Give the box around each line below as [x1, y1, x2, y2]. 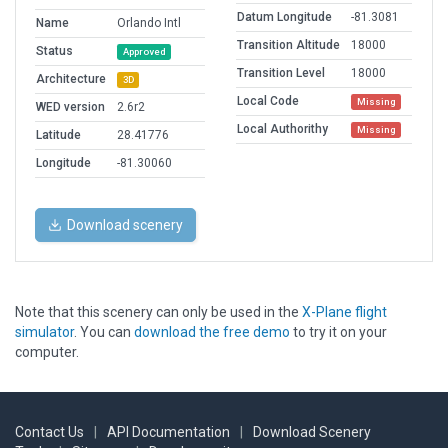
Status [36, 44, 73, 59]
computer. [15, 344, 79, 361]
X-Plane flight [302, 304, 387, 321]
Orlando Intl [117, 16, 181, 31]
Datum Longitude [237, 10, 332, 25]
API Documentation [107, 424, 230, 441]
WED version [36, 100, 105, 115]
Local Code [237, 94, 299, 109]
